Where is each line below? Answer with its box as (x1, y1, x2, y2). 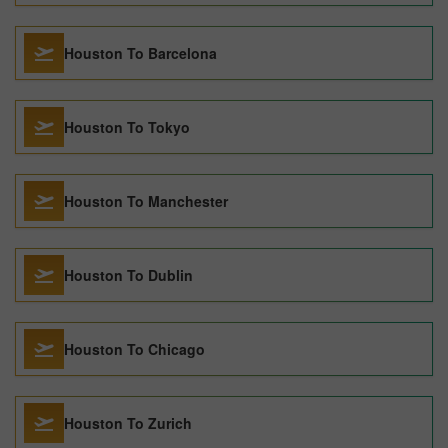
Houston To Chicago (64, 339, 205, 359)
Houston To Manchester (64, 191, 228, 211)
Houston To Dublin (64, 265, 193, 285)
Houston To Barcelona (64, 43, 217, 63)
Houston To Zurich (64, 413, 192, 433)
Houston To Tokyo (64, 117, 190, 137)
